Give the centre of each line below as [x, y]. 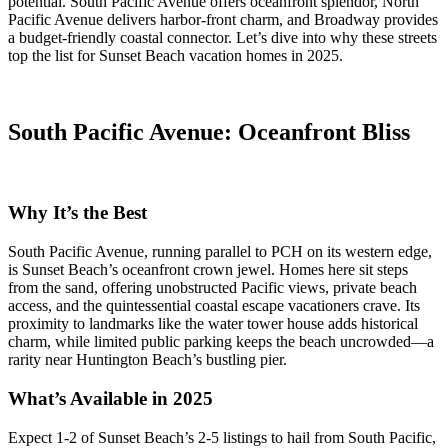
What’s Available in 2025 [110, 398]
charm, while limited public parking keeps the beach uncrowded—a [221, 342]
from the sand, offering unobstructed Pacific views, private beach [212, 288]
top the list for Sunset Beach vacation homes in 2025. [175, 55]
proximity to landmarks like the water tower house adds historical [213, 324]
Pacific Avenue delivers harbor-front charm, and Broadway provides [223, 19]
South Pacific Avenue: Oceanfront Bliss [209, 131]
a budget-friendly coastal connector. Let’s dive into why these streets [222, 37]
